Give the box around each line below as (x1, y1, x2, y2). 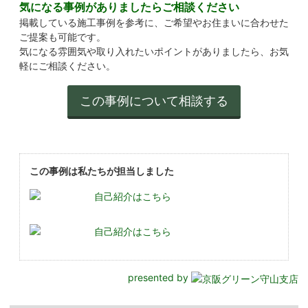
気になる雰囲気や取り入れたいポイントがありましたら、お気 (19, 45, 289, 57)
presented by (128, 272, 191, 283)
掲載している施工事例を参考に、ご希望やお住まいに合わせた (19, 16, 289, 28)
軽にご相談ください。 (19, 60, 115, 71)
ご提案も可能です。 (19, 31, 106, 43)
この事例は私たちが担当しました (30, 165, 174, 177)
